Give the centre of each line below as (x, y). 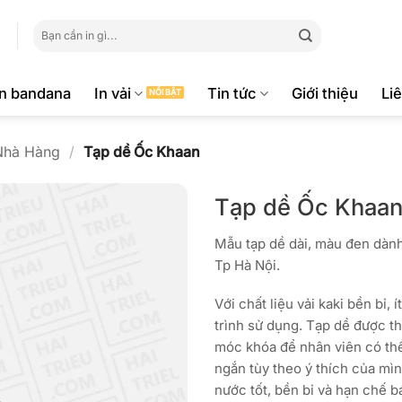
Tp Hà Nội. (247, 265)
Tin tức (232, 93)
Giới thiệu (324, 93)
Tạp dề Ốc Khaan (141, 151)
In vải (113, 93)
